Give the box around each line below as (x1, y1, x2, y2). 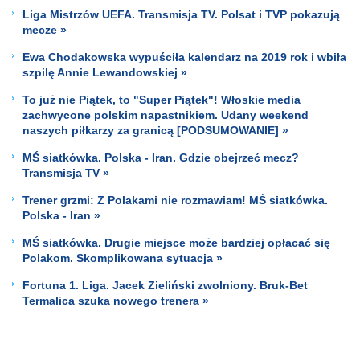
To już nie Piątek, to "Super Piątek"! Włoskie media (22, 92, 301, 106)
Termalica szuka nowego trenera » (22, 293, 209, 307)
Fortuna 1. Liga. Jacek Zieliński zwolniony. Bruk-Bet (22, 278, 308, 292)
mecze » (22, 22, 67, 36)
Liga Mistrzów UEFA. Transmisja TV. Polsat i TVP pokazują (22, 7, 340, 21)
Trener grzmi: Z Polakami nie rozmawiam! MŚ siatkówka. (22, 193, 328, 207)
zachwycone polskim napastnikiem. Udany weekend (22, 108, 309, 121)
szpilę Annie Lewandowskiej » (22, 65, 187, 79)
